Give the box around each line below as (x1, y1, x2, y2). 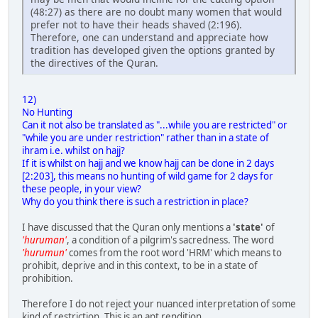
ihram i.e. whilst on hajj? (22, 143, 125, 157)
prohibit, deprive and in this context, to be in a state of (22, 258, 258, 272)
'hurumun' (22, 246, 67, 259)
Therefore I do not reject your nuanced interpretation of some (22, 297, 296, 310)
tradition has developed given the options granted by (31, 43, 275, 57)
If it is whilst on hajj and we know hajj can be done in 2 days (22, 156, 274, 170)
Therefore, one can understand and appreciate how (31, 30, 268, 44)
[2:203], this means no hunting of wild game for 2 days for (22, 169, 273, 182)
